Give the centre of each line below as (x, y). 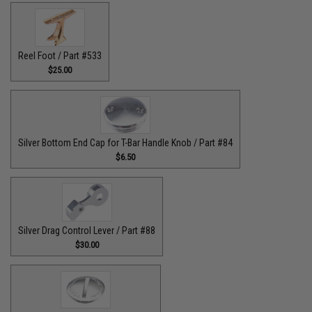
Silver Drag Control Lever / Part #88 (87, 230)
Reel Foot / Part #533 (60, 55)
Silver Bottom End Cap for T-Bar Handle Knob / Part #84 (126, 143)
